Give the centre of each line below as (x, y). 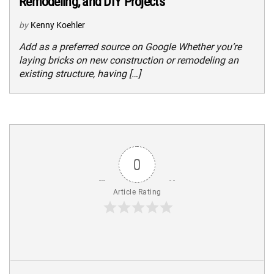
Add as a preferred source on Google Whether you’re (130, 46)
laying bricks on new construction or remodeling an (129, 60)
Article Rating (137, 192)
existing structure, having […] (80, 73)
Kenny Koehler (58, 25)
